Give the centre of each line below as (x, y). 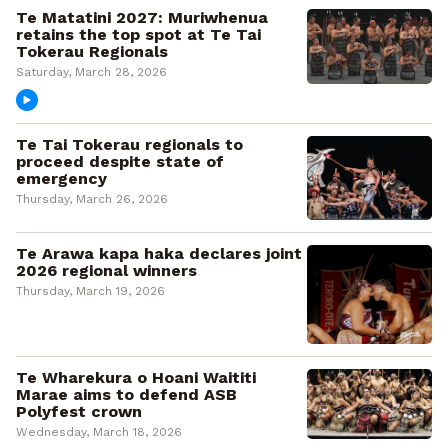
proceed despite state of (120, 162)
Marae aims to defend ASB (126, 395)
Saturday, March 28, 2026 (91, 72)
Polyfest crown (79, 412)
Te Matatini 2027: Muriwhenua (142, 18)
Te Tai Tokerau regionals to (129, 145)
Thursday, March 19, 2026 (90, 290)
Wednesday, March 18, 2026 (99, 432)
